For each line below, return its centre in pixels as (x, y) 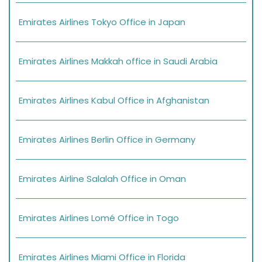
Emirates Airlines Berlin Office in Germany (107, 140)
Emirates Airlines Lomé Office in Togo (99, 218)
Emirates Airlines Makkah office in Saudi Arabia (118, 61)
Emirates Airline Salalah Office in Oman (102, 179)
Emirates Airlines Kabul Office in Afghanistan (114, 101)
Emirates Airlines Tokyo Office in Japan (102, 22)
